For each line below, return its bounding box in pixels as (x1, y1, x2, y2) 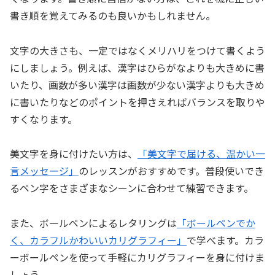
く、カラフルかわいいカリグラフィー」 (10, 233, 187, 248)
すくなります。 (10, 111, 77, 126)
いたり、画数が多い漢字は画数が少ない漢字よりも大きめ (10, 77, 265, 92)
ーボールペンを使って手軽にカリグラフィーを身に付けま (10, 250, 265, 265)
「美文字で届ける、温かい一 (137, 146, 265, 161)
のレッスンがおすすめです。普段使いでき (79, 163, 264, 179)
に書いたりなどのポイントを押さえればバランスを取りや (10, 94, 265, 109)
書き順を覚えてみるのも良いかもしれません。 (10, 7, 215, 23)
